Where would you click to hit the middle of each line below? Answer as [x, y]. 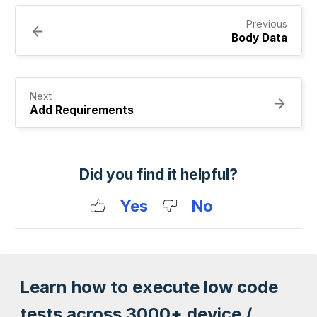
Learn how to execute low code [149, 287]
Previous [267, 24]
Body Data [259, 38]
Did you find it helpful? [158, 175]
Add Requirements [82, 110]
